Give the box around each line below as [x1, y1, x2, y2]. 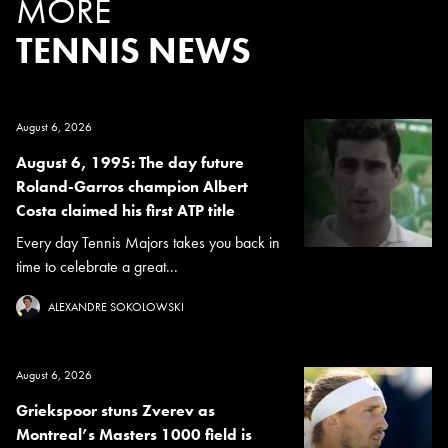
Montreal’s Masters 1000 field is [16, 424, 252, 446]
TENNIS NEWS [16, 28, 251, 75]
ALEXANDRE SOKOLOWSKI [48, 299, 184, 316]
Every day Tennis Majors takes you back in [16, 232, 280, 254]
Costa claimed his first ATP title [16, 200, 235, 222]
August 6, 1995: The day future [16, 152, 244, 174]
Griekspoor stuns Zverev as [16, 400, 215, 422]
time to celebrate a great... [16, 256, 178, 278]
